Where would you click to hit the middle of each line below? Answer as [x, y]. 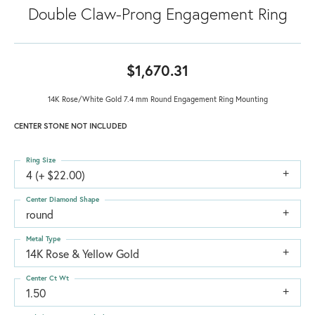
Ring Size [41, 160]
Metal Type [43, 238]
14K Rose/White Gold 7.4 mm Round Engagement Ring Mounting [157, 98]
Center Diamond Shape [63, 199]
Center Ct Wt [47, 278]
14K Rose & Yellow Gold [83, 253]
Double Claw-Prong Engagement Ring [157, 13]
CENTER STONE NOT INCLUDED [71, 125]
